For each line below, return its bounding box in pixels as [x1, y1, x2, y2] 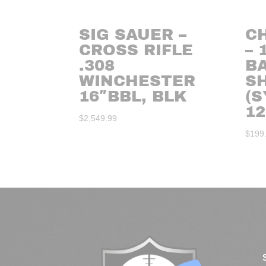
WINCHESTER [78, 72, 195, 89]
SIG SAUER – [78, 26, 186, 43]
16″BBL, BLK [78, 87, 187, 104]
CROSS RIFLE [78, 41, 193, 58]
